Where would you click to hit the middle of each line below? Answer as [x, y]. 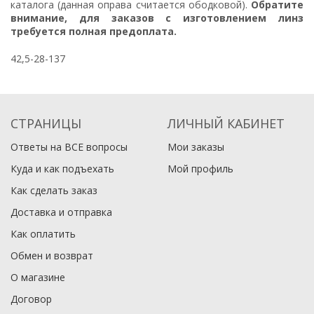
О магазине [38, 277]
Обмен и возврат [52, 255]
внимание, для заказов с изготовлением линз [157, 18]
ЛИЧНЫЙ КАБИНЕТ [226, 123]
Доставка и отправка [61, 212]
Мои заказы [196, 147]
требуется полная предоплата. [94, 31]
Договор [31, 299]
